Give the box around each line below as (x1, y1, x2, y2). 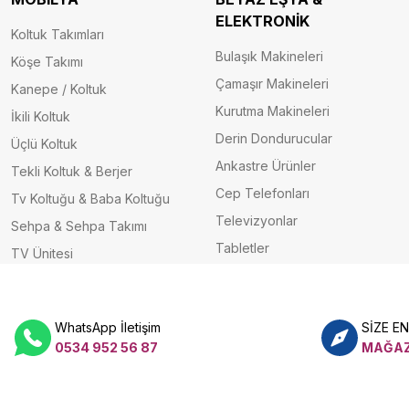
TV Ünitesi (11, 246, 73, 261)
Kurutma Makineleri (215, 103, 330, 119)
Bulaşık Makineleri (215, 48, 323, 64)
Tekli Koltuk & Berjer (11, 163, 132, 179)
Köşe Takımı (11, 54, 83, 69)
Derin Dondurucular (215, 131, 332, 146)
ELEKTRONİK (215, 12, 309, 30)
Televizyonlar (215, 213, 298, 228)
